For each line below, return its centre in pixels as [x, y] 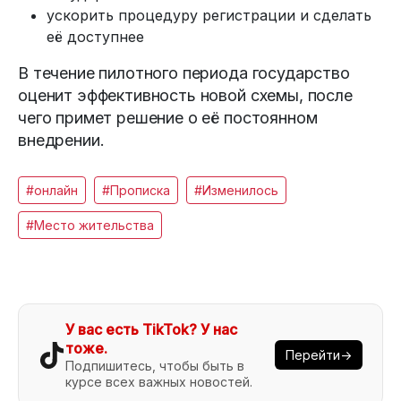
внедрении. [61, 140]
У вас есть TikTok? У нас [151, 329]
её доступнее [95, 36]
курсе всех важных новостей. [159, 381]
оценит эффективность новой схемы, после [185, 95]
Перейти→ [319, 355]
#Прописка [136, 190]
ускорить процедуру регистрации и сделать [209, 15]
